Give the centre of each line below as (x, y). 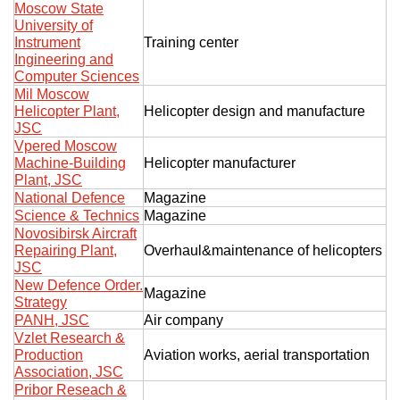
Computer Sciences (77, 76)
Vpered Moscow (66, 146)
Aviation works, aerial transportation (257, 354)
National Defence (70, 197)
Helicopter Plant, (67, 111)
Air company (183, 320)
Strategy (41, 302)
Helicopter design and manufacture (254, 111)
